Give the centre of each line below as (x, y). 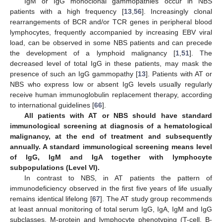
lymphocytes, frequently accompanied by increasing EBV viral (111, 32)
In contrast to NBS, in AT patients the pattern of (118, 178)
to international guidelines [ (52, 105)
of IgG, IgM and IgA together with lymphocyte (111, 157)
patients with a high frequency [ (67, 11)
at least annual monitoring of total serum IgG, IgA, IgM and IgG (111, 209)
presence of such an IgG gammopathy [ (74, 74)
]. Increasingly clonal (177, 11)
